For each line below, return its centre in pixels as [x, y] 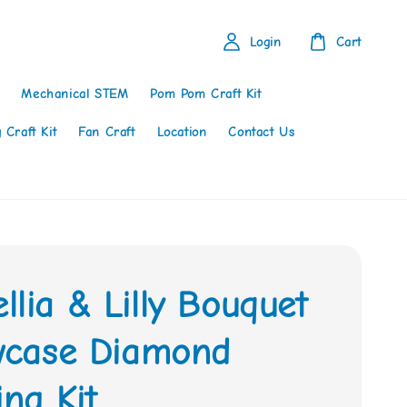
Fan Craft [107, 132]
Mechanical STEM [75, 94]
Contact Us [262, 132]
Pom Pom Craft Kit [206, 94]
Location [182, 132]
